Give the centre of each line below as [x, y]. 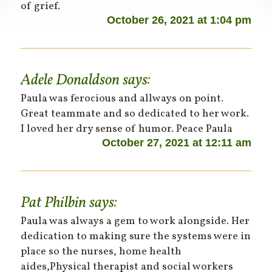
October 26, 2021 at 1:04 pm [179, 20]
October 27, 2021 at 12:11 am [176, 143]
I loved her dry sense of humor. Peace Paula [127, 129]
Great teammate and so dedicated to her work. [135, 114]
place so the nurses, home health [101, 252]
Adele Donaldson [70, 81]
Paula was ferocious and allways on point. [122, 99]
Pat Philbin [54, 203]
